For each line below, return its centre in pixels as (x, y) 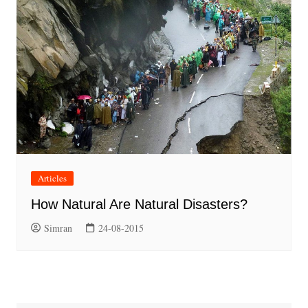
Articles (52, 178)
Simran (58, 228)
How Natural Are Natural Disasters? (139, 204)
